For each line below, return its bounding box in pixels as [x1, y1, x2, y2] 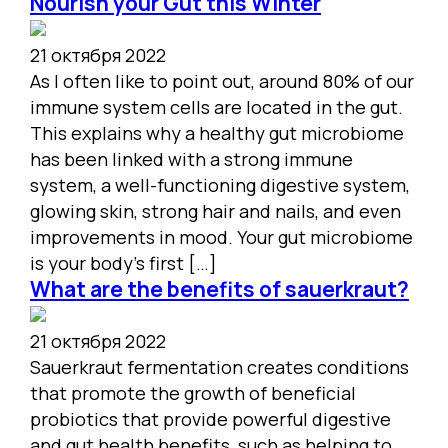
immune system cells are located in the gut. [30, 95, 403, 119]
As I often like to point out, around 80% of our [30, 69, 414, 93]
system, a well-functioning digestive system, [30, 173, 410, 197]
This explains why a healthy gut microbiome [30, 121, 404, 145]
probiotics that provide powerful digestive [30, 407, 391, 431]
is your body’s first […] [30, 251, 217, 275]
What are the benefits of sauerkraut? [30, 275, 409, 303]
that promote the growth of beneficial [30, 381, 356, 405]
